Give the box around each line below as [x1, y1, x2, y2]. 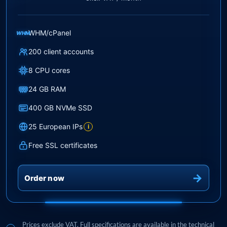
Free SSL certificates [28, 140, 97, 149]
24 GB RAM [28, 84, 66, 93]
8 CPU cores [28, 65, 70, 74]
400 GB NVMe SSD [28, 103, 92, 112]
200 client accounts [28, 47, 94, 56]
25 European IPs [28, 122, 83, 131]
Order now [24, 173, 64, 183]
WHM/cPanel [28, 28, 71, 37]
